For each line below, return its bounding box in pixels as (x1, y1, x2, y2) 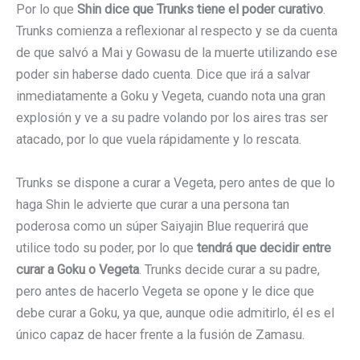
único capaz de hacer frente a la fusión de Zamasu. (16, 326, 305, 342)
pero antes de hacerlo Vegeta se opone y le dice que (16, 283, 314, 299)
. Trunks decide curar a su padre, (139, 261, 320, 277)
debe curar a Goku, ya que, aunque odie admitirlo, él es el (16, 305, 334, 321)
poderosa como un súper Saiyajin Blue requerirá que (16, 218, 309, 234)
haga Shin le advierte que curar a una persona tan (16, 196, 289, 212)
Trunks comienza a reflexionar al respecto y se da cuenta (16, 23, 337, 39)
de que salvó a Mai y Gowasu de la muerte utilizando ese (16, 45, 337, 61)
